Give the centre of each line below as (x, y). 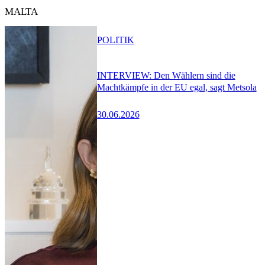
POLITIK (115, 40)
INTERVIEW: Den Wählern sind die (166, 76)
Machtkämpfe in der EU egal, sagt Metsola (177, 88)
